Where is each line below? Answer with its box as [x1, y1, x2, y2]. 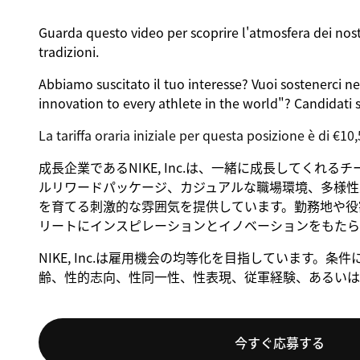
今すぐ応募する [234, 333, 325, 352]
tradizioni [38, 42, 96, 61]
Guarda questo [38, 22, 131, 42]
